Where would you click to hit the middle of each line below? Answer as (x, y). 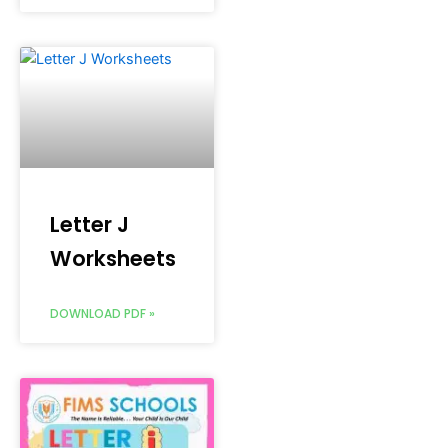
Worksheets (113, 258)
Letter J (89, 224)
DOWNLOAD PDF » (102, 313)
